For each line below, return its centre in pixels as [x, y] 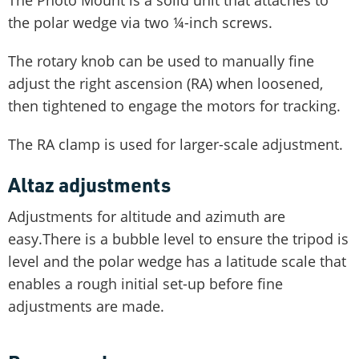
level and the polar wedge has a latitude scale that [177, 261]
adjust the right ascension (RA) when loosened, [165, 83]
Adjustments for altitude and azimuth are [147, 216]
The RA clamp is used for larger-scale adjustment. [175, 144]
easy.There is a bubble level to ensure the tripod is [178, 238]
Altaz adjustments [89, 184]
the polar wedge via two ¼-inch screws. [140, 22]
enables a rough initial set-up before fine [145, 283]
